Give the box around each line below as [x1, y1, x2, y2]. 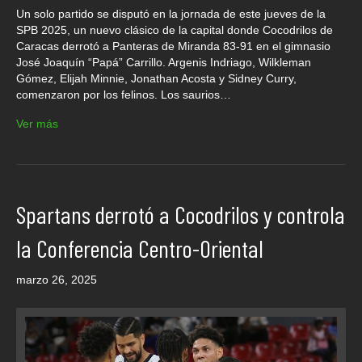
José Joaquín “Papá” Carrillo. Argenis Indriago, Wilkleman [16, 56, 311, 69]
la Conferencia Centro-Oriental [16, 234, 263, 263]
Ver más [16, 117, 58, 131]
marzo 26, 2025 [16, 273, 97, 287]
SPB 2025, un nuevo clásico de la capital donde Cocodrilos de [16, 23, 333, 37]
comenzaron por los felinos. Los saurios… [16, 88, 231, 102]
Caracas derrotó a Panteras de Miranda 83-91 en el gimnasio [16, 40, 330, 53]
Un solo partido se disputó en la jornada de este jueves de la [16, 7, 326, 21]
